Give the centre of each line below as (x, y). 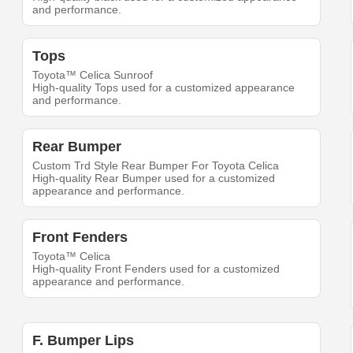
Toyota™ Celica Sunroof (93, 74)
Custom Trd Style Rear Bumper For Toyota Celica (156, 165)
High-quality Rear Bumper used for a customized (154, 178)
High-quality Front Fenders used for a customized (156, 268)
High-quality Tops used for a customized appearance (164, 87)
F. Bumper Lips (84, 340)
